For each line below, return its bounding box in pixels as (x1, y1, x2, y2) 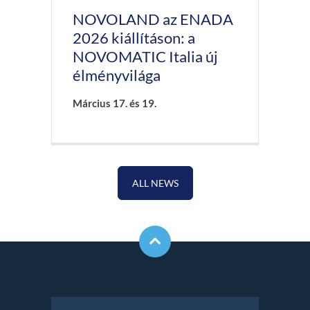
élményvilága (73, 66, 161, 85)
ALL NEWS (131, 177, 179, 190)
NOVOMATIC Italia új (73, 47, 218, 66)
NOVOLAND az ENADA (73, 10, 233, 29)
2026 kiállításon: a (73, 28, 195, 48)
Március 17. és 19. (73, 97, 156, 110)
